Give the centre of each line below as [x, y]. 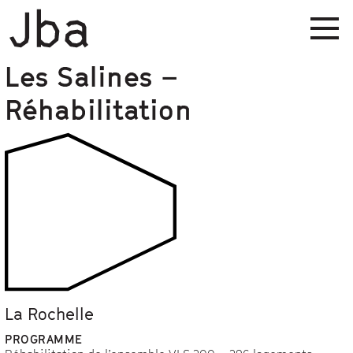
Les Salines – [92, 76]
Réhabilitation [98, 110]
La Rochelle [49, 314]
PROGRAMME [44, 339]
